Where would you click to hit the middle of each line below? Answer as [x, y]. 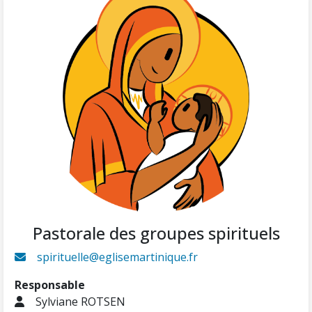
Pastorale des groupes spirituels [156, 233]
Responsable [50, 284]
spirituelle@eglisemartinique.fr [117, 257]
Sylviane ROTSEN [80, 301]
